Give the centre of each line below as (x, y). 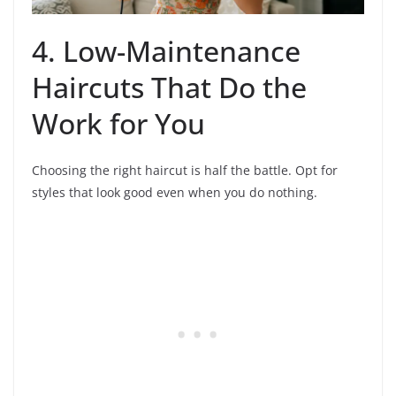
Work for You (118, 123)
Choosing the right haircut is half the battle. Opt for (185, 170)
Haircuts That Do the (169, 87)
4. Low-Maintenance (166, 50)
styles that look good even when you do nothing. (175, 192)
